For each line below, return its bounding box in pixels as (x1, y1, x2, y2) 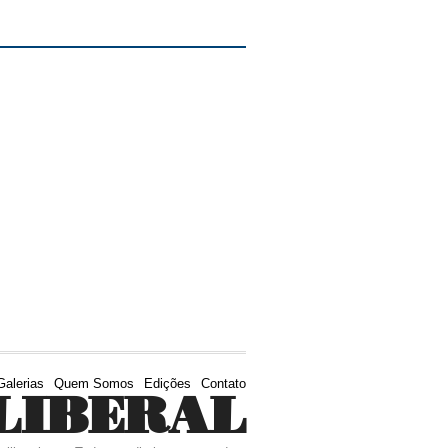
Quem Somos (54, 375, 134, 391)
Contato (201, 375, 246, 391)
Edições (144, 375, 191, 391)
